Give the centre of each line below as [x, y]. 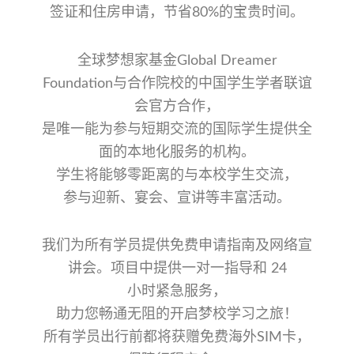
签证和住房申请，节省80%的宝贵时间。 [177, 13]
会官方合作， [177, 106]
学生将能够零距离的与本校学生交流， [177, 175]
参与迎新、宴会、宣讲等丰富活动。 [177, 198]
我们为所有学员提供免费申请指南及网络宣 [177, 246]
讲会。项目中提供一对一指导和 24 [177, 269]
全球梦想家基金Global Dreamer [177, 60]
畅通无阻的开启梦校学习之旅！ [198, 315]
